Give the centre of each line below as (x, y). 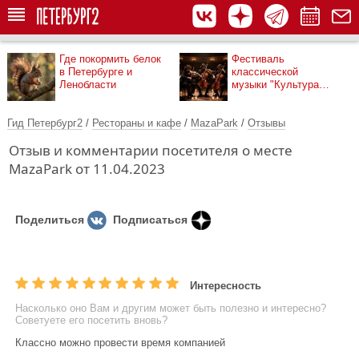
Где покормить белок (110, 59)
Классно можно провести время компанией (120, 343)
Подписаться (151, 220)
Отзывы (266, 123)
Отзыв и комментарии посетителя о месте (151, 150)
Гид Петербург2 (45, 123)
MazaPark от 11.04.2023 (87, 169)
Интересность (226, 286)
